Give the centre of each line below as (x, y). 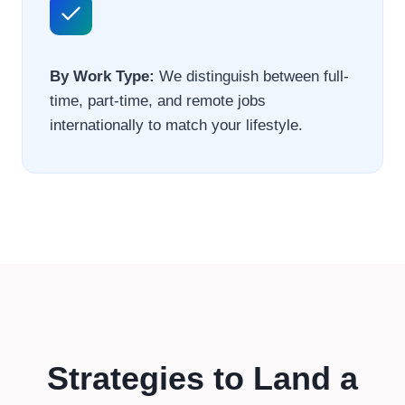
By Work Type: (102, 77)
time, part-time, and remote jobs (158, 101)
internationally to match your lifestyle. (176, 126)
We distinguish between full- (252, 77)
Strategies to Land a (202, 379)
